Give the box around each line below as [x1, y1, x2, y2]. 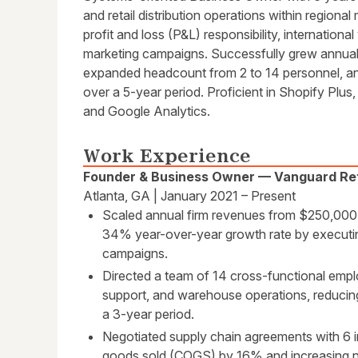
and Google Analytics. [83, 103, 210, 120]
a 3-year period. [102, 306, 194, 323]
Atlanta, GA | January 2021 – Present [83, 188, 296, 205]
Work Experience [83, 148, 251, 165]
